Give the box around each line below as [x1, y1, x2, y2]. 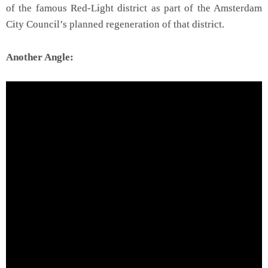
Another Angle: [6, 51, 74, 63]
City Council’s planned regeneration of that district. [6, 18, 224, 30]
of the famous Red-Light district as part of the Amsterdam [6, 2, 262, 14]
